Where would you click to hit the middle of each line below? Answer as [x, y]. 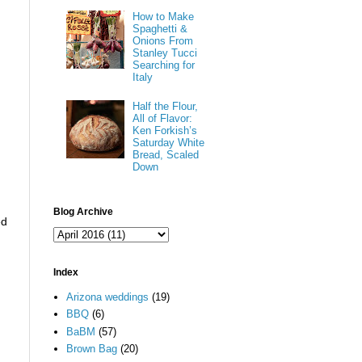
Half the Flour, [166, 106]
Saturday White [169, 142]
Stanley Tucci [165, 53]
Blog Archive [83, 212]
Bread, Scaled [166, 154]
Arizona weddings [108, 297]
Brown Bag [92, 349]
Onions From [163, 40]
